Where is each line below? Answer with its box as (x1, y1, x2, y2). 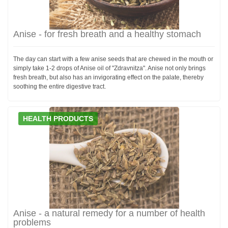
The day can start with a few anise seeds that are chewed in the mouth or (13, 55, 213, 63)
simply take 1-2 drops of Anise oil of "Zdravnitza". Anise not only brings (13, 64, 206, 72)
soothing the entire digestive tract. (13, 82, 106, 90)
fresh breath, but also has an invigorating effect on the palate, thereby (13, 73, 204, 81)
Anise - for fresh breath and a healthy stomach (13, 28, 201, 39)
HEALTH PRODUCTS (23, 114, 93, 123)
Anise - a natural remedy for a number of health (13, 208, 205, 218)
